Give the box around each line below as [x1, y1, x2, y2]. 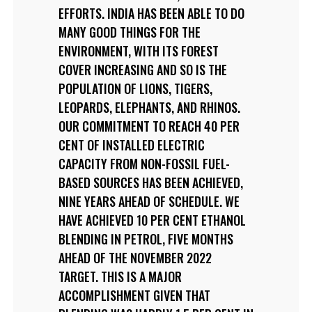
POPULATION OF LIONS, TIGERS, [58, 79, 212, 97]
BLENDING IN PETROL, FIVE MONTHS [58, 229, 233, 248]
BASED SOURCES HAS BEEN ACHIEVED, [58, 173, 243, 192]
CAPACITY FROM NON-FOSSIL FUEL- [58, 154, 230, 173]
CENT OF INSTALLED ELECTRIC [58, 135, 205, 154]
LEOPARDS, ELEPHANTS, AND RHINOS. [58, 97, 240, 116]
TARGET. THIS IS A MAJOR [58, 267, 182, 286]
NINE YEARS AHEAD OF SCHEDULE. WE [58, 192, 240, 210]
